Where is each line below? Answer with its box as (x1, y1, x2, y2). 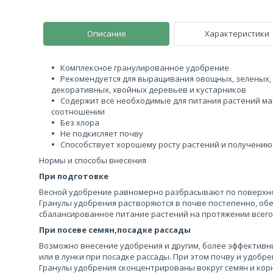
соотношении (51, 106, 105, 117)
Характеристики (204, 28, 269, 39)
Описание (87, 28, 126, 39)
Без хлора (60, 117, 99, 128)
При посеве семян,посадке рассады (39, 224, 191, 235)
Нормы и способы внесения (39, 155, 146, 166)
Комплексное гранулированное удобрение (60, 62, 229, 73)
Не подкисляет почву (60, 128, 143, 139)
